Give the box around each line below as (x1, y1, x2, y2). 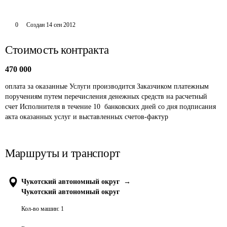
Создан (26, 21, 45, 28)
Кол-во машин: (21, 205, 59, 212)
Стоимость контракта (5, 44, 109, 56)
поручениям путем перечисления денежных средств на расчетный (5, 93, 209, 100)
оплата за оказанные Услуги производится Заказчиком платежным (5, 83, 211, 90)
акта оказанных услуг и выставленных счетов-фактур (5, 113, 168, 121)
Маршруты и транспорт (5, 147, 120, 160)
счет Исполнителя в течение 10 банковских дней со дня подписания (5, 103, 218, 110)
